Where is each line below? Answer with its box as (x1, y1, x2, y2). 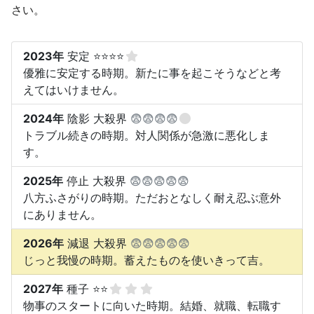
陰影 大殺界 (64, 111, 130, 125)
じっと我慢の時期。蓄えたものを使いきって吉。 (23, 252, 270, 267)
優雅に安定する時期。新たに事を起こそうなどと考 (23, 65, 281, 80)
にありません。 (23, 207, 102, 221)
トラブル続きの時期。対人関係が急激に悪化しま (23, 128, 270, 142)
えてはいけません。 (23, 82, 124, 97)
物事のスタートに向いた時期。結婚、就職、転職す (23, 298, 281, 313)
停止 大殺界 (63, 173, 130, 188)
